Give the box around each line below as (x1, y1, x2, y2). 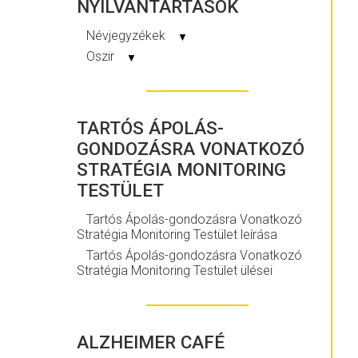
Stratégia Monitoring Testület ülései (77, 262, 272, 278)
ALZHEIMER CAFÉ (77, 331, 225, 352)
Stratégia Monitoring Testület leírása (77, 227, 277, 243)
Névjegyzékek (86, 28, 169, 44)
